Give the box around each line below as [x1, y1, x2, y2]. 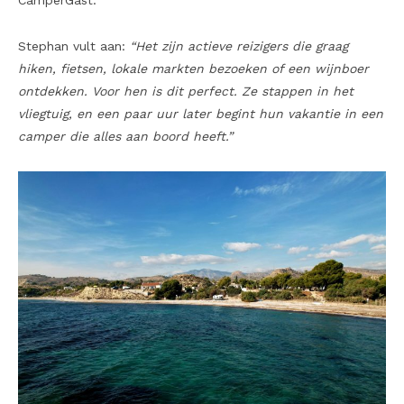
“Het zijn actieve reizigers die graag [130, 39, 348, 54]
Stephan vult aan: [18, 39, 130, 54]
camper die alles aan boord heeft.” [18, 129, 233, 144]
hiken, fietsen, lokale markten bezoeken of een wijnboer [18, 61, 369, 77]
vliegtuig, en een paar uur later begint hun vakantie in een [18, 106, 383, 122]
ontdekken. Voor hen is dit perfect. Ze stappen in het [18, 84, 353, 99]
